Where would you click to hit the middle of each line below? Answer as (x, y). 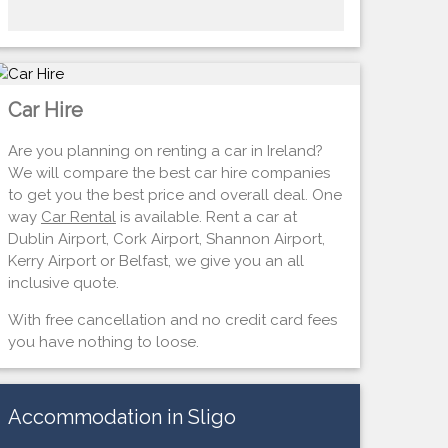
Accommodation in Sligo (121, 416)
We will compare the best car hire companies (168, 172)
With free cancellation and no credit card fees (172, 319)
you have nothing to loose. (103, 341)
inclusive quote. (63, 282)
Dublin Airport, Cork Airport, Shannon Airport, (166, 238)
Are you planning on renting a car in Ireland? (165, 150)
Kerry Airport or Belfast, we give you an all (155, 260)
